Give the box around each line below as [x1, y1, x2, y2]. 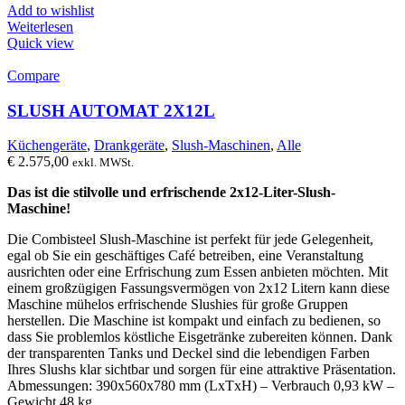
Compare [7, 67, 60, 83]
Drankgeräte [94, 137, 165, 154]
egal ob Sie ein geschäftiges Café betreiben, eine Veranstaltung [7, 248, 363, 264]
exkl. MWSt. [72, 155, 134, 170]
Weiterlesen [7, 18, 73, 34]
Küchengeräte [7, 137, 87, 154]
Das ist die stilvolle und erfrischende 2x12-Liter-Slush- [7, 184, 335, 201]
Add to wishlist [7, 2, 94, 18]
